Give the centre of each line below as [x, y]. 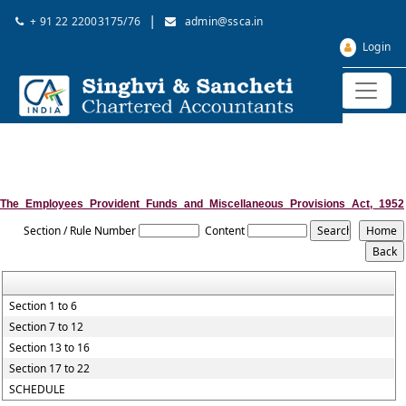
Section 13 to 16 [50, 348]
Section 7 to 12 [47, 327]
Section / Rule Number [79, 231]
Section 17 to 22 [50, 368]
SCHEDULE [38, 389]
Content [224, 231]
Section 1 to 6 [43, 306]
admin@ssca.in [222, 21]
